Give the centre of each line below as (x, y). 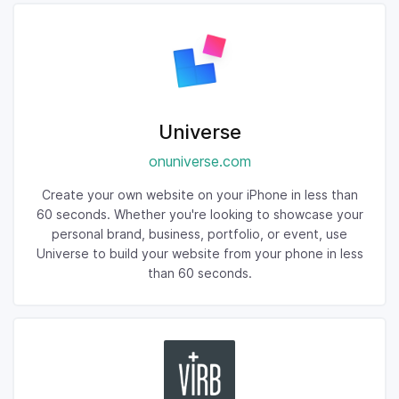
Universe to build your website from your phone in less (199, 253)
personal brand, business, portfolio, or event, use (199, 234)
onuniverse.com (199, 161)
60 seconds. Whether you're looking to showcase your (199, 214)
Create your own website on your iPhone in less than (199, 195)
